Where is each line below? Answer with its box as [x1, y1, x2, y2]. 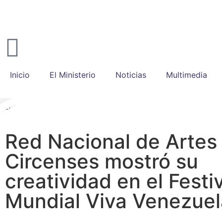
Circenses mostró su [5, 149, 198, 173]
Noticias [115, 70, 146, 80]
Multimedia [166, 70, 207, 80]
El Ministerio [50, 70, 96, 80]
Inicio [10, 70, 30, 80]
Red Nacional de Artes [5, 129, 217, 154]
